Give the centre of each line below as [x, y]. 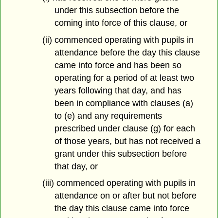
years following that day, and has [118, 90]
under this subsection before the [117, 10]
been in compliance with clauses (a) [124, 103]
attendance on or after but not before [125, 196]
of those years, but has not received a [127, 141]
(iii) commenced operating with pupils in [119, 183]
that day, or [76, 166]
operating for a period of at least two [124, 78]
